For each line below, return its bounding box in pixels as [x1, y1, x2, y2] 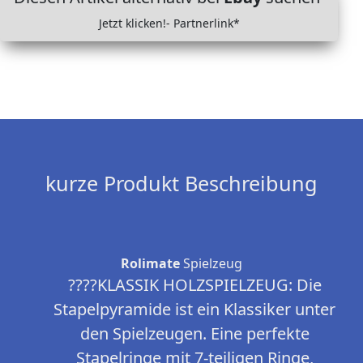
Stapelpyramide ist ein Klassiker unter [53, 298, 335, 321]
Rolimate [121, 254, 180, 273]
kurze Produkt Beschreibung [45, 169, 318, 198]
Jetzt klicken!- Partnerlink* [98, 15, 240, 32]
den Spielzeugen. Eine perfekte [79, 322, 310, 345]
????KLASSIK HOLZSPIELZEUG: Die [67, 274, 322, 297]
